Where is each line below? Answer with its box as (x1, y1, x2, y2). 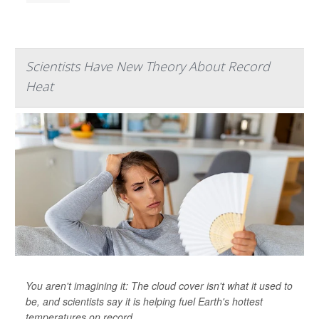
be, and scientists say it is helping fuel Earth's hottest (26, 293, 263, 308)
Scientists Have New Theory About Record (26, 57, 270, 75)
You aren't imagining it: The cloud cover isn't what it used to (26, 278, 293, 293)
